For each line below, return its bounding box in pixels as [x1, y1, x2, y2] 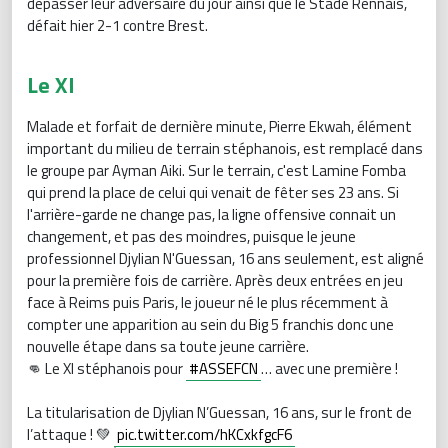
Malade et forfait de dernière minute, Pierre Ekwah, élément [27, 115, 412, 139]
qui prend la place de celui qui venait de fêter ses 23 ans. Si [27, 181, 399, 205]
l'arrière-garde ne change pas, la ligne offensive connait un [27, 203, 396, 227]
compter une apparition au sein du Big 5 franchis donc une [27, 313, 394, 337]
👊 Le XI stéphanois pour [27, 357, 186, 381]
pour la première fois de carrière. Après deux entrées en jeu [27, 269, 403, 293]
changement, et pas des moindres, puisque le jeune [27, 225, 356, 249]
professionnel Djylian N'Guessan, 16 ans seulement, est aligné [27, 247, 424, 271]
